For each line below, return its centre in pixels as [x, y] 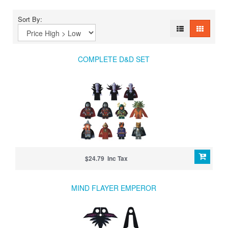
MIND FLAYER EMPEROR [113, 188]
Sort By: [32, 19]
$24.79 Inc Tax [106, 158]
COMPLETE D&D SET [113, 59]
